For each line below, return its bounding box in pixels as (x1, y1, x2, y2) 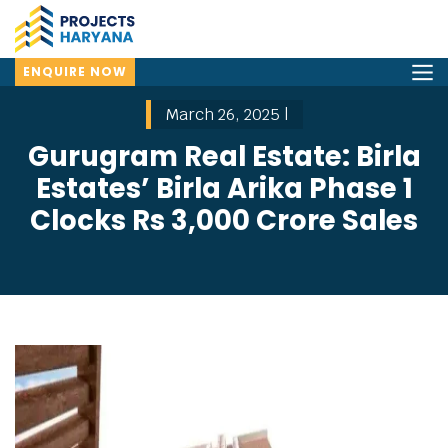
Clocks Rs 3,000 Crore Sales (30, 201, 418, 240)
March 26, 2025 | (165, 104, 288, 125)
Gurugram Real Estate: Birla (27, 137, 421, 176)
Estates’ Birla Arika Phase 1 (35, 169, 413, 208)
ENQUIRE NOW (23, 63, 127, 80)
